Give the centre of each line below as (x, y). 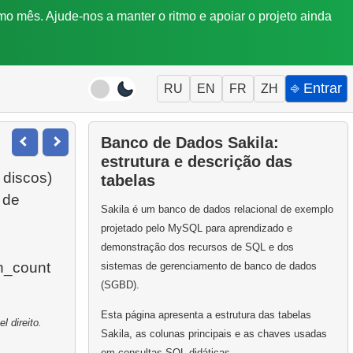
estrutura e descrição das (196, 161)
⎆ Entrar (316, 89)
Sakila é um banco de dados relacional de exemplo (217, 210)
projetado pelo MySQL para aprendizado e (196, 229)
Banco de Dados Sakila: (190, 142)
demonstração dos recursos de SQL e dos (197, 247)
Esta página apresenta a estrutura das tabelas (206, 314)
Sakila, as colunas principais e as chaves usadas (214, 333)
